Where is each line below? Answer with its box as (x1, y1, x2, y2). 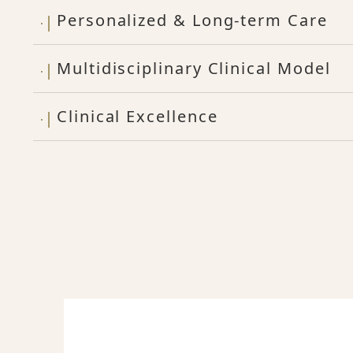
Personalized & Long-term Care (57, 9, 328, 31)
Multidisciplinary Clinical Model (57, 58, 331, 79)
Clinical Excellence (57, 106, 218, 127)
